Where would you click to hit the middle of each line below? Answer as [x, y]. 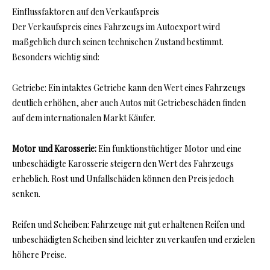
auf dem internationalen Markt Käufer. [84, 118]
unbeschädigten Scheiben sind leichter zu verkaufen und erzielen [133, 240]
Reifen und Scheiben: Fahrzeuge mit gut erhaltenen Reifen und [128, 225]
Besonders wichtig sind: [56, 57]
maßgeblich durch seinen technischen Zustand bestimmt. [118, 42]
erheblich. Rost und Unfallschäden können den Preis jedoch [123, 179]
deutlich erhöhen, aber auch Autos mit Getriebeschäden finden [129, 103]
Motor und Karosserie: [54, 149]
